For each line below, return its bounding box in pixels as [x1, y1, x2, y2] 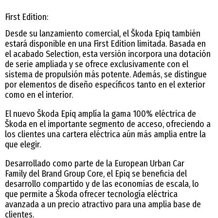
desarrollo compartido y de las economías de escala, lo [5, 178, 199, 189]
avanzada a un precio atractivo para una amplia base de [5, 199, 201, 210]
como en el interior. [5, 89, 73, 100]
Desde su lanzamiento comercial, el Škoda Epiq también [5, 28, 200, 39]
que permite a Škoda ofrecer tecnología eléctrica [5, 188, 178, 200]
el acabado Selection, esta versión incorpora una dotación [5, 48, 211, 59]
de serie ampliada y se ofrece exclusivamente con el [5, 58, 188, 70]
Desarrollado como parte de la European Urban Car [5, 158, 184, 169]
